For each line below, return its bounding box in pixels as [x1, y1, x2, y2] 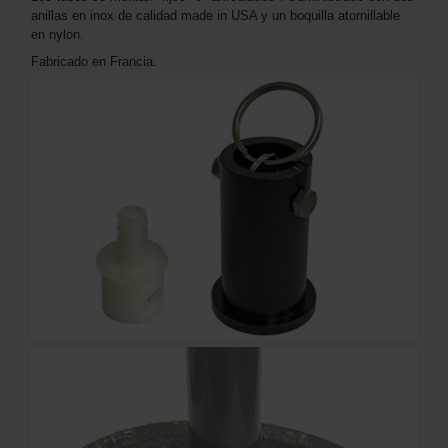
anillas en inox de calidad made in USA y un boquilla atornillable [31, 7, 400, 23]
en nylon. [31, 26, 84, 42]
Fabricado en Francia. [31, 53, 161, 69]
